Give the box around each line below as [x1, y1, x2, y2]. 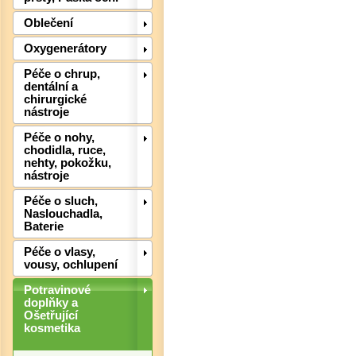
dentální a [24, 80, 78, 94]
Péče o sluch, [24, 195, 98, 208]
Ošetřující [24, 309, 78, 323]
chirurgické [24, 93, 87, 106]
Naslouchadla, [24, 207, 103, 221]
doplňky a [24, 296, 78, 310]
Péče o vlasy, [24, 246, 95, 259]
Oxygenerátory [24, 42, 106, 56]
